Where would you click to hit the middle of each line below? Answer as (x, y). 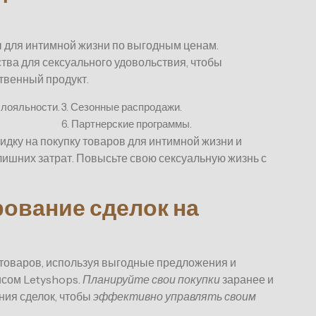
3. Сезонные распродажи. (122, 107)
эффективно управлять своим (175, 297)
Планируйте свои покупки (151, 280)
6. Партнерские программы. (127, 124)
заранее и (247, 280)
